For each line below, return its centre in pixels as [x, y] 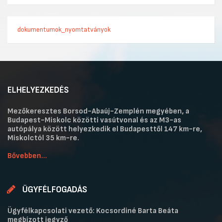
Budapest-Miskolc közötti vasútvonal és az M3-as [94, 120]
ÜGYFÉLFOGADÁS [55, 190]
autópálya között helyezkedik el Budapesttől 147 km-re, [105, 129]
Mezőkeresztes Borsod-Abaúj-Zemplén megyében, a [98, 111]
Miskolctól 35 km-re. [43, 138]
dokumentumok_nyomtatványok [64, 30]
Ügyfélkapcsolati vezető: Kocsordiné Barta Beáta [93, 211]
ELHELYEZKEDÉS [38, 90]
